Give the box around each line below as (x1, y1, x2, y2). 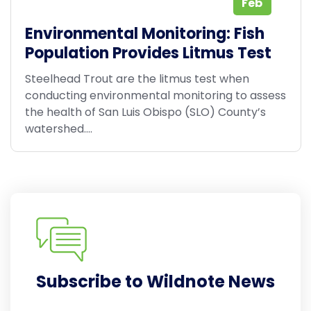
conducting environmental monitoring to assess (24, 87, 286, 103)
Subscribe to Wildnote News (36, 269, 275, 293)
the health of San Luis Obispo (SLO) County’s (24, 103, 266, 120)
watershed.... (24, 120, 92, 137)
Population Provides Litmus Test (24, 42, 271, 65)
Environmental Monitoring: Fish (24, 23, 264, 45)
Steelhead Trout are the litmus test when (24, 70, 249, 87)
